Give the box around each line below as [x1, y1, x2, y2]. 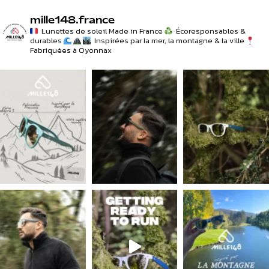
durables [30, 35, 62, 47]
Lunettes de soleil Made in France [40, 25, 163, 37]
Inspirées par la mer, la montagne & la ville [92, 35, 244, 47]
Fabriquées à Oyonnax [30, 44, 112, 56]
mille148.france [30, 16, 115, 26]
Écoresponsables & [174, 25, 246, 37]
